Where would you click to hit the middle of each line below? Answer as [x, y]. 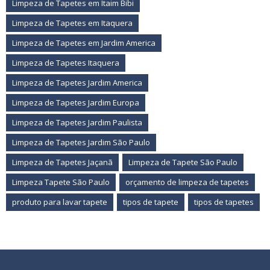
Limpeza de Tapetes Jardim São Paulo [81, 142]
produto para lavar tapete [60, 202]
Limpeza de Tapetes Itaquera [66, 63]
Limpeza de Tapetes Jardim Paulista [77, 122]
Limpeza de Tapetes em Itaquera [72, 23]
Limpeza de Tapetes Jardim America [77, 83]
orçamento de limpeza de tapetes [187, 182]
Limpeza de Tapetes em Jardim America [84, 43]
